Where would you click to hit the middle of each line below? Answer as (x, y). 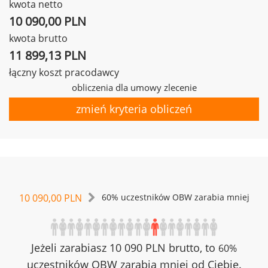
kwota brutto (38, 38)
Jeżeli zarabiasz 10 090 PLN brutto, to (125, 248)
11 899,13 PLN (48, 55)
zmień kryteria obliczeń (134, 109)
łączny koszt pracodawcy (64, 72)
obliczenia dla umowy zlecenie (134, 87)
